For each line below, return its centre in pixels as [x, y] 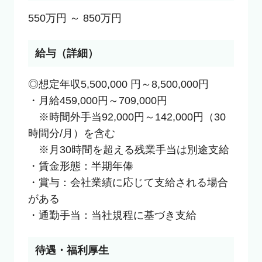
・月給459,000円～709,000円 [97, 100]
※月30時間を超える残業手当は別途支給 [128, 149]
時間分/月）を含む [71, 133]
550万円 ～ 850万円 [75, 18]
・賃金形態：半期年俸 [80, 166]
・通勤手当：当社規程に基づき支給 [112, 215]
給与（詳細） [66, 53]
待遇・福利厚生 [72, 250]
